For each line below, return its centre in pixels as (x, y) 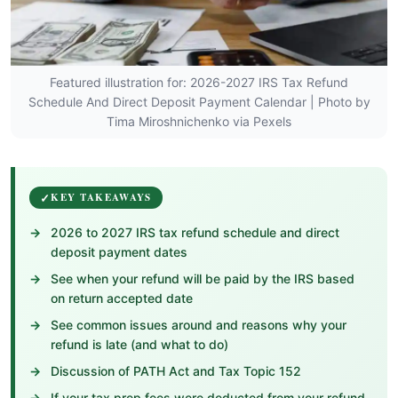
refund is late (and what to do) (139, 344)
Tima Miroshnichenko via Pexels (199, 121)
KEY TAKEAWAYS (101, 197)
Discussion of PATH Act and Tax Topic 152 (176, 370)
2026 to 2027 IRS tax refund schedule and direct (195, 232)
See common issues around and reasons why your (199, 324)
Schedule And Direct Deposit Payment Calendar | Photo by (199, 101)
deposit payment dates (119, 251)
